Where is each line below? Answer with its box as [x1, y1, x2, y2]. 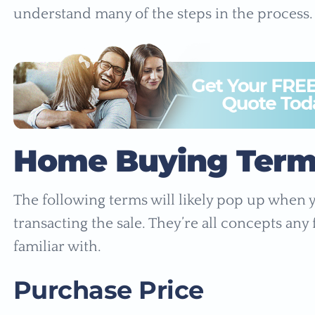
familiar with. [13, 238, 105, 255]
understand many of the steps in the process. [13, 6, 313, 22]
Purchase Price [13, 275, 211, 306]
